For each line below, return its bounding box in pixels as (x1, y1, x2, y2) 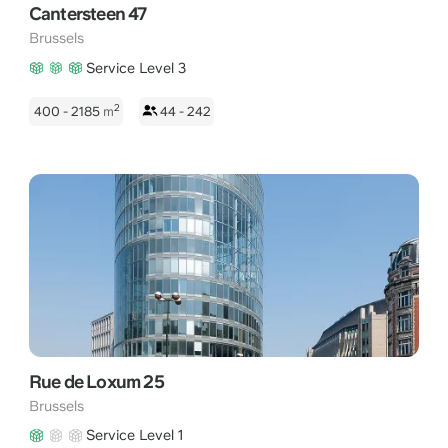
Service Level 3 (86, 58, 187, 76)
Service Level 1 (86, 425, 184, 443)
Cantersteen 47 (28, 3, 147, 25)
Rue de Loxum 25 (28, 370, 164, 392)
